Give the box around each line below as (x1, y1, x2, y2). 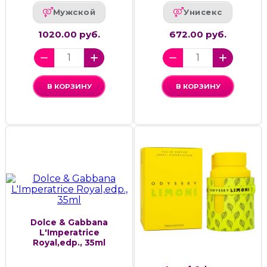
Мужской (52, 7, 96, 17)
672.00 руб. (169, 28, 226, 40)
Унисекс (184, 7, 222, 17)
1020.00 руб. (38, 28, 100, 40)
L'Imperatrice (39, 228, 100, 238)
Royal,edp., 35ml (33, 238, 105, 248)
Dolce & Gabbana (30, 218, 108, 228)
